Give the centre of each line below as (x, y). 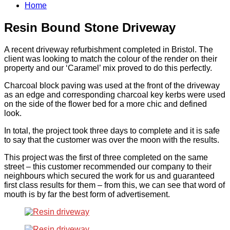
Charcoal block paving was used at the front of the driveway (112, 85)
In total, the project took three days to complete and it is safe (112, 130)
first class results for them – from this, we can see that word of (114, 185)
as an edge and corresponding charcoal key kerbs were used (115, 94)
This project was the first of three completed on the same (106, 157)
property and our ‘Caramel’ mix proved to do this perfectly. (108, 68)
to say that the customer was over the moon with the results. (112, 140)
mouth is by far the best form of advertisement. (87, 194)
